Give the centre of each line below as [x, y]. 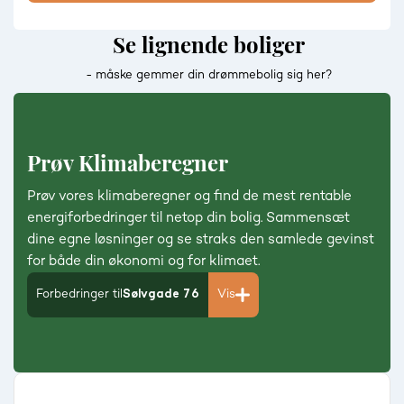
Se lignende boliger [209, 44]
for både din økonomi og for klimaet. [143, 261]
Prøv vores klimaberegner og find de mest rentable [189, 196]
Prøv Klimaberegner [128, 162]
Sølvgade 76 [161, 294]
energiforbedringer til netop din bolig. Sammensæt [188, 217]
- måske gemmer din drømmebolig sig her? [209, 74]
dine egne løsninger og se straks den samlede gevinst [201, 239]
